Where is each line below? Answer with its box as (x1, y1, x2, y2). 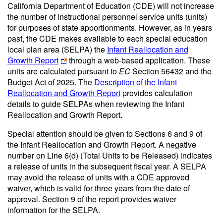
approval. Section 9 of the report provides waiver (7, 193, 176, 205)
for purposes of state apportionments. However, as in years (7, 22, 212, 33)
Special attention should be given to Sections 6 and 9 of (7, 128, 202, 139)
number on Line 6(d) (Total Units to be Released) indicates (7, 150, 212, 161)
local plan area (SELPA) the (7, 44, 107, 55)
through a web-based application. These (67, 55, 210, 66)
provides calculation (120, 87, 193, 99)
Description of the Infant (94, 76, 177, 88)
